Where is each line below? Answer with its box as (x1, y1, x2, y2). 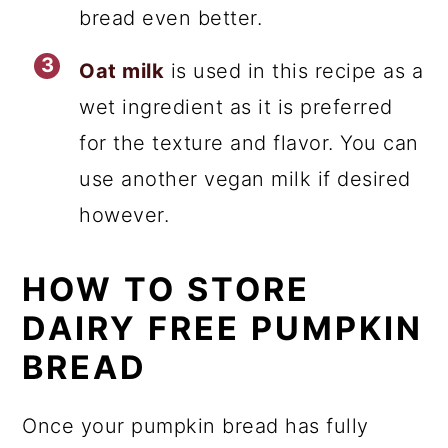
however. (79, 203, 170, 227)
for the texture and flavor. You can (79, 131, 419, 155)
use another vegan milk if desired (79, 167, 411, 191)
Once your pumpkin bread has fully (22, 414, 369, 438)
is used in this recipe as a (164, 59, 424, 83)
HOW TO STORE (22, 270, 311, 309)
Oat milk (79, 59, 165, 83)
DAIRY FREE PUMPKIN (22, 309, 424, 348)
